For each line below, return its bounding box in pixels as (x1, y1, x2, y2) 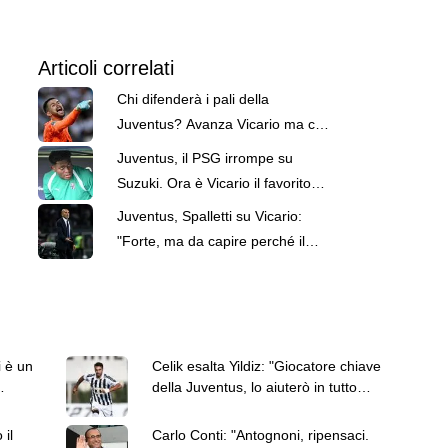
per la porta (116, 199, 190, 216)
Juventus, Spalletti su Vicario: (116, 208, 302, 225)
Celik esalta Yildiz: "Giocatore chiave (151, 357, 381, 374)
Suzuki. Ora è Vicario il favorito (116, 174, 311, 191)
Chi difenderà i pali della (116, 90, 269, 107)
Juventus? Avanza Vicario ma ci (116, 115, 318, 132)
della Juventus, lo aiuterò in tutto (151, 378, 357, 395)
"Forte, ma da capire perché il (116, 233, 305, 250)
